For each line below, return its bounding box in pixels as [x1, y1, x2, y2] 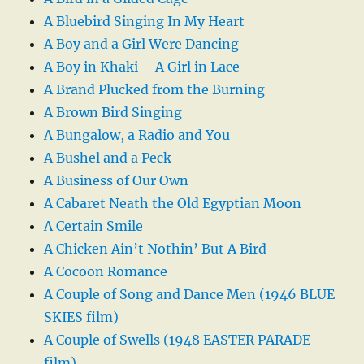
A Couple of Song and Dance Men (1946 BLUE [44, 285, 336, 302]
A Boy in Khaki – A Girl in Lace [44, 58, 240, 75]
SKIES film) [44, 308, 119, 325]
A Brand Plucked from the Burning [44, 80, 266, 97]
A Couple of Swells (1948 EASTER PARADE [44, 331, 311, 348]
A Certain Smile [44, 217, 144, 234]
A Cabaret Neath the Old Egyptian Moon [44, 194, 302, 211]
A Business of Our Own [44, 171, 189, 188]
